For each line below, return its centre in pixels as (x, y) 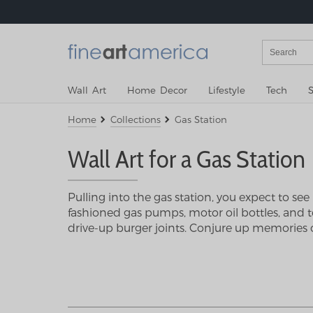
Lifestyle (227, 90)
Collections (136, 119)
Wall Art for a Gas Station (187, 159)
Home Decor (157, 90)
